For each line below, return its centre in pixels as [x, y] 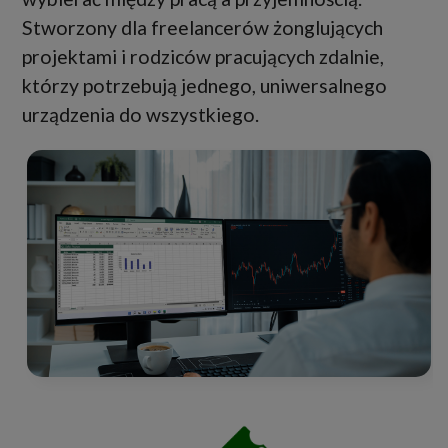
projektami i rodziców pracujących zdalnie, [203, 56]
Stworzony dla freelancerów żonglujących [202, 27]
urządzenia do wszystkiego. [140, 114]
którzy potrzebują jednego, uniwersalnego [204, 85]
